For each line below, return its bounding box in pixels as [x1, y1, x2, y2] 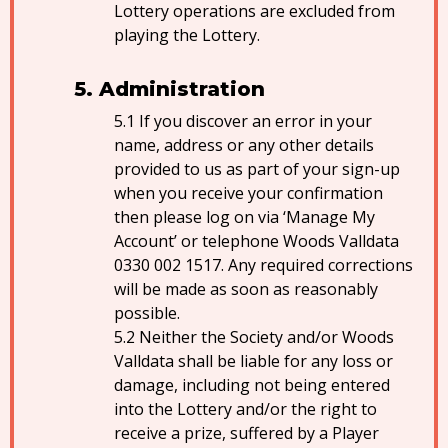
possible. [114, 302, 180, 324]
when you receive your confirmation [114, 182, 383, 204]
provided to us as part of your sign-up [114, 158, 400, 180]
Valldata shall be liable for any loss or [114, 350, 393, 372]
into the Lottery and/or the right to [114, 398, 377, 420]
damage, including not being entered [114, 374, 390, 396]
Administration [99, 77, 265, 101]
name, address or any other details [114, 134, 374, 156]
